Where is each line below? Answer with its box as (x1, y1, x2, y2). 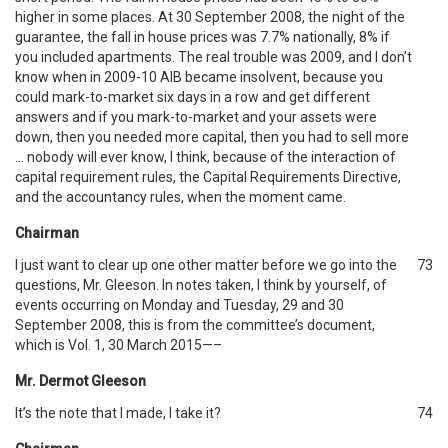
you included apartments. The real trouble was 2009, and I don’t (15, 49, 412, 65)
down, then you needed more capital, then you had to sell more (15, 129, 409, 145)
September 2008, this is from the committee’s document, (15, 317, 375, 333)
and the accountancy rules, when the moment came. (15, 189, 346, 205)
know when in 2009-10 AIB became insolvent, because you (15, 69, 383, 85)
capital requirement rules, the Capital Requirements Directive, (15, 169, 401, 185)
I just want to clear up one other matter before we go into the (15, 257, 397, 273)
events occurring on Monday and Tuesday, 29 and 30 (15, 297, 344, 313)
